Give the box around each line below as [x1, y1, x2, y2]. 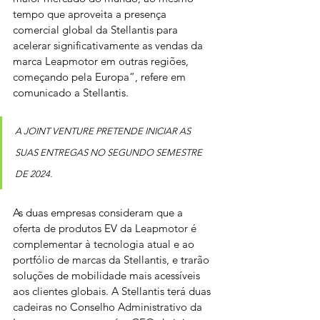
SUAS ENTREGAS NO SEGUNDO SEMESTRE [15, 147, 204, 159]
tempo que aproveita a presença [13, 7, 169, 21]
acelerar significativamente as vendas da [13, 39, 206, 53]
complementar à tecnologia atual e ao [13, 237, 197, 251]
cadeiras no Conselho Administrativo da [13, 300, 205, 314]
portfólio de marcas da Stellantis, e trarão [13, 253, 212, 267]
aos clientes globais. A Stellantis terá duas [13, 284, 214, 299]
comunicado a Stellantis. [13, 86, 129, 100]
